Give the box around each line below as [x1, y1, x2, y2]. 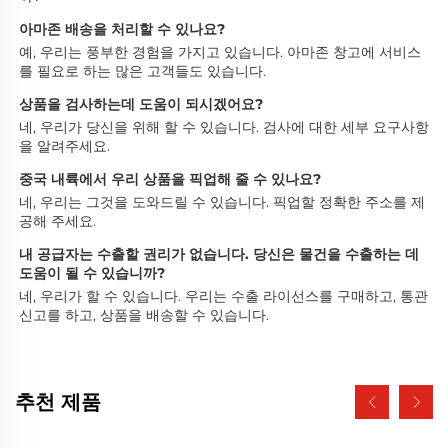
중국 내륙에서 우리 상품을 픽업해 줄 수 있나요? [19, 170, 325, 189]
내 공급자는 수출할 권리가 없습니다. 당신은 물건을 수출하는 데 [19, 245, 419, 264]
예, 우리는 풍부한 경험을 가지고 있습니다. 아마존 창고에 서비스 [19, 43, 421, 62]
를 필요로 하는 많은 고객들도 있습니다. [19, 62, 270, 81]
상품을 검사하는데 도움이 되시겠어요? [19, 95, 267, 114]
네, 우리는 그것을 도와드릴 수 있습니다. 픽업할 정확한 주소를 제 [19, 193, 425, 212]
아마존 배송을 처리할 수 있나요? [19, 20, 229, 39]
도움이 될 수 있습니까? [19, 264, 169, 283]
